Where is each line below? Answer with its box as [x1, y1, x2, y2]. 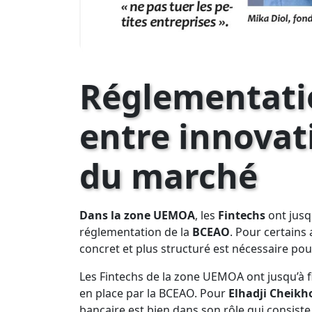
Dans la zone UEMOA [79, 207, 195, 223]
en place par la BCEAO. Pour [79, 285, 228, 301]
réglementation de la [79, 224, 192, 240]
